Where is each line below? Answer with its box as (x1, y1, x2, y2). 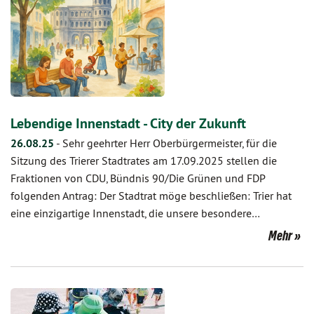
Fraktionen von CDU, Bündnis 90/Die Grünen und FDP (11, 171, 265, 185)
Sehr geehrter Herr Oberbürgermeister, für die (62, 136, 277, 150)
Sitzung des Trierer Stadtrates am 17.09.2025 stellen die (11, 153, 277, 168)
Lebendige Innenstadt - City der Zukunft (11, 114, 246, 132)
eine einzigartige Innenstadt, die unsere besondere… (11, 206, 260, 220)
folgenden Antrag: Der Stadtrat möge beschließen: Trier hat (11, 189, 292, 203)
